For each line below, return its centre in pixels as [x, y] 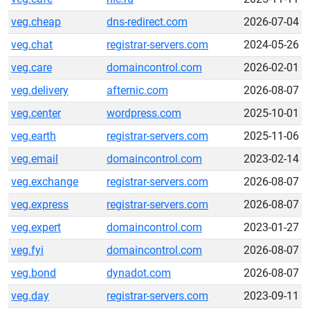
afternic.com [137, 90]
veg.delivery [40, 90]
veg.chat [32, 45]
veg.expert [36, 227]
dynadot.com [139, 273]
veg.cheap [36, 22]
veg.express [40, 204]
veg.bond [34, 273]
